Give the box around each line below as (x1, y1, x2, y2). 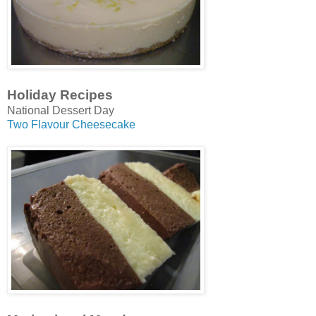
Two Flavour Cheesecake (7, 119, 135, 131)
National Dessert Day (7, 104, 114, 117)
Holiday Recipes (7, 87, 113, 103)
